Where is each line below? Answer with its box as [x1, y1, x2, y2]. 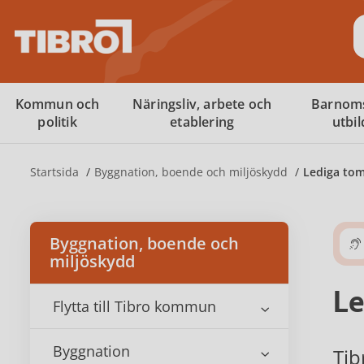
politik [37, 113, 77, 131]
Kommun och [15, 95, 100, 113]
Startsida [30, 164, 82, 180]
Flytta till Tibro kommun [53, 297, 216, 316]
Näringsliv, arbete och [132, 95, 272, 113]
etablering [170, 113, 235, 131]
